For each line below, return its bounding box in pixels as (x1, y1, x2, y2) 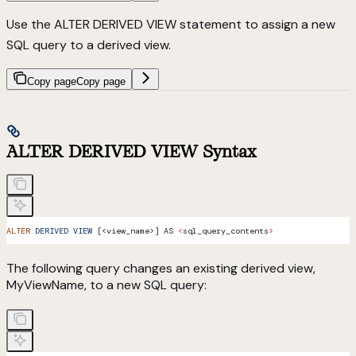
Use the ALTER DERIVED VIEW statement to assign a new (6, 16, 335, 33)
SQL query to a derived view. (6, 37, 171, 54)
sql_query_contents (183, 225, 269, 236)
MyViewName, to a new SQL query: (6, 276, 207, 293)
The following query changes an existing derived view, (6, 259, 315, 277)
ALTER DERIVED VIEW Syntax (6, 140, 257, 162)
